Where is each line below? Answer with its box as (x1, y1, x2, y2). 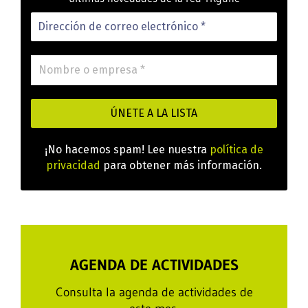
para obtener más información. (100, 159, 262, 173)
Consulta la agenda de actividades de (55, 285, 253, 300)
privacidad (46, 159, 100, 173)
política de (210, 143, 263, 157)
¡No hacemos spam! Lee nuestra (45, 143, 210, 157)
